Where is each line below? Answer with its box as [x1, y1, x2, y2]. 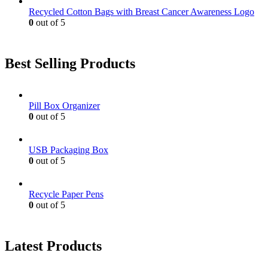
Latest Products [5, 237, 102, 254]
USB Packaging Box [29, 144, 108, 155]
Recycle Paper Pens [29, 188, 103, 199]
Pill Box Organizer [29, 100, 100, 111]
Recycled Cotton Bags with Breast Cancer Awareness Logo [29, 7, 254, 17]
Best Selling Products [5, 55, 135, 71]
